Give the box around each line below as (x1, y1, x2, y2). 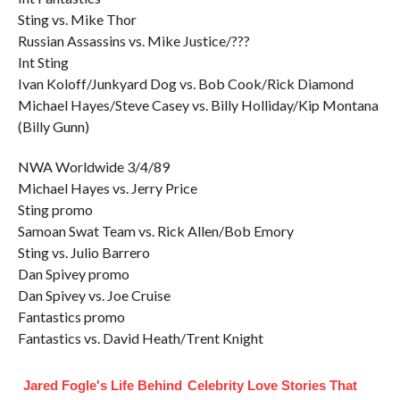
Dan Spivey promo (17, 265, 129, 282)
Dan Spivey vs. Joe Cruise (17, 287, 171, 304)
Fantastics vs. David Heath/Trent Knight (17, 329, 263, 346)
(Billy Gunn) (17, 118, 89, 135)
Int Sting (17, 54, 69, 71)
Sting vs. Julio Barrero (17, 244, 150, 261)
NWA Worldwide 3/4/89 (17, 158, 170, 175)
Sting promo (17, 201, 93, 218)
